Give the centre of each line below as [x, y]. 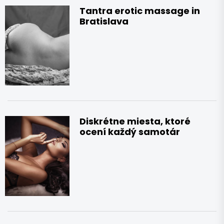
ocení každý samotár [130, 131]
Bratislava [104, 21]
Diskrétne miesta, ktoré [135, 121]
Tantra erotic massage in [140, 10]
